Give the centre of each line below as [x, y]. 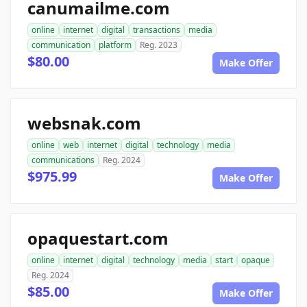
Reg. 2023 [159, 45]
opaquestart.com [98, 238]
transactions [157, 30]
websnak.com [84, 123]
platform [115, 45]
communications [63, 160]
